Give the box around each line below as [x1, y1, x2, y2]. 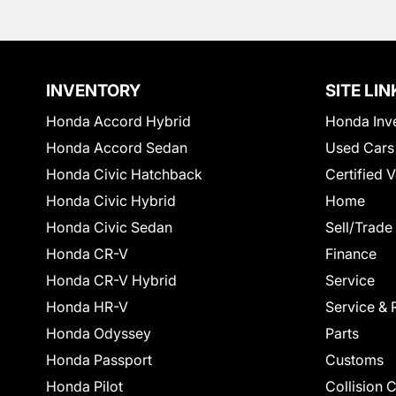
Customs [325, 350, 384, 369]
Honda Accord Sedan [46, 138, 187, 156]
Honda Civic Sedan [46, 217, 172, 236]
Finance [325, 244, 377, 263]
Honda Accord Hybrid [46, 111, 191, 130]
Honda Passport [46, 350, 152, 369]
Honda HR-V [46, 297, 128, 316]
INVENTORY [46, 80, 141, 101]
